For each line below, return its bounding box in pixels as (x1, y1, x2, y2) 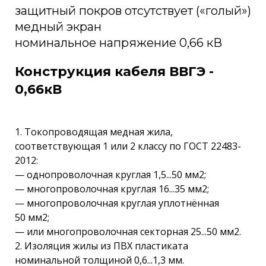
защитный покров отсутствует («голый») (15, 4, 251, 18)
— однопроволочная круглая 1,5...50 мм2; (15, 168, 206, 181)
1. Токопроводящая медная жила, (15, 125, 173, 138)
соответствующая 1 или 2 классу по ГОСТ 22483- (15, 140, 241, 153)
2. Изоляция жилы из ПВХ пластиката (15, 239, 188, 252)
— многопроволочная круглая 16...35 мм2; (15, 182, 209, 195)
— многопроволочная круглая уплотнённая (15, 197, 219, 210)
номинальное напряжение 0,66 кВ (15, 36, 222, 50)
